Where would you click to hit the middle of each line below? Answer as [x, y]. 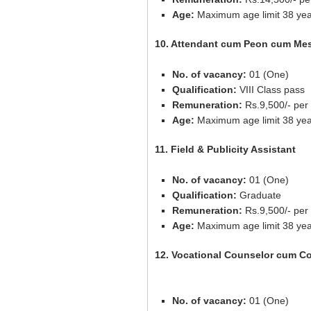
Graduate [259, 195]
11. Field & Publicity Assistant [225, 149]
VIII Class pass [272, 90]
